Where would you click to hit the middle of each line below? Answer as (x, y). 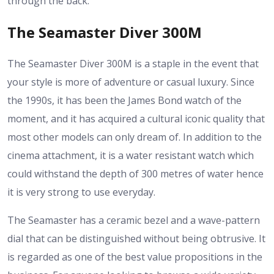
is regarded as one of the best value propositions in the (135, 257)
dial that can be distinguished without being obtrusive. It (136, 238)
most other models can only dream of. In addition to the (135, 137)
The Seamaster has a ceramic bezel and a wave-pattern (134, 220)
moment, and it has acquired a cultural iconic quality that (136, 118)
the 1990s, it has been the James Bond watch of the (124, 100)
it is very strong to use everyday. (81, 192)
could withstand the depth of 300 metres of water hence (135, 173)
